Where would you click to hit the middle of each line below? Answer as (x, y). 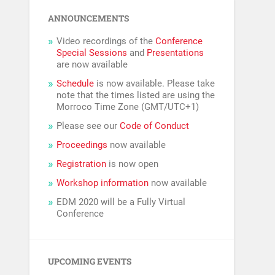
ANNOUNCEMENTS (89, 19)
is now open (133, 164)
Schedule (76, 84)
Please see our (88, 126)
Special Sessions (92, 53)
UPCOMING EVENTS (90, 262)
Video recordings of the (106, 41)
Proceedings (82, 145)
